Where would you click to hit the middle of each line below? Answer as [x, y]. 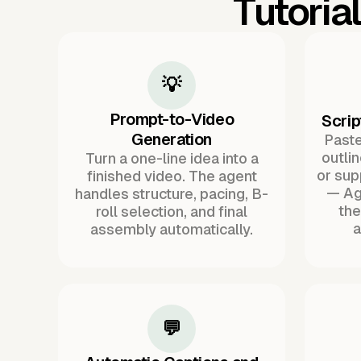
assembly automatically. [172, 230]
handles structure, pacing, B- [172, 194]
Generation [172, 140]
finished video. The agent [172, 176]
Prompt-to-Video [172, 120]
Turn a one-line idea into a [172, 159]
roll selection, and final [172, 212]
